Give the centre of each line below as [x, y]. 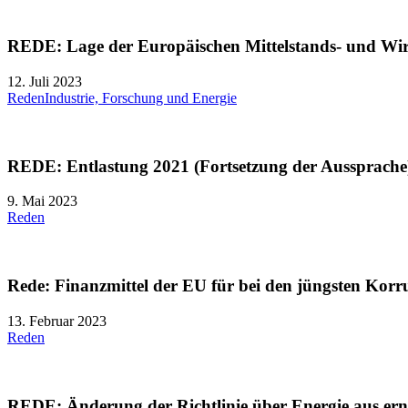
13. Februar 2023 [57, 321]
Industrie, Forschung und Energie [141, 97]
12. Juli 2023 [45, 81]
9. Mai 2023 [42, 201]
